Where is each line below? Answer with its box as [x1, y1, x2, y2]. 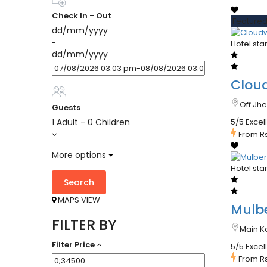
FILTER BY [52, 215, 117, 235]
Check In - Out [52, 10, 111, 22]
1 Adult [52, 116, 78, 129]
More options [52, 149, 108, 162]
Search [64, 176, 94, 189]
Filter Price [52, 239, 95, 251]
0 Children [88, 116, 130, 129]
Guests [52, 102, 80, 114]
